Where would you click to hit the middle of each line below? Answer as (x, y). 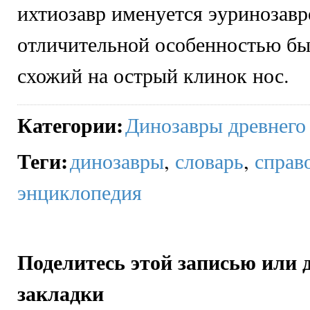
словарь (210, 161)
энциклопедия (80, 192)
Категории (67, 125)
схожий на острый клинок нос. (153, 75)
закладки (61, 293)
